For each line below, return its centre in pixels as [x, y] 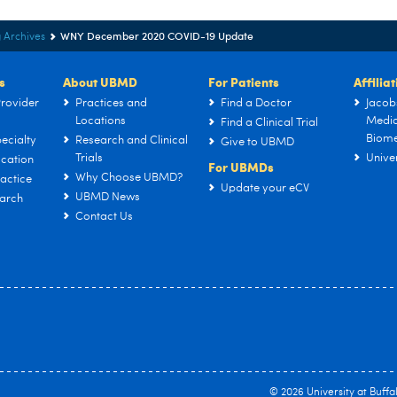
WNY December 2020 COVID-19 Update [157, 35]
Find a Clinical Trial [269, 122]
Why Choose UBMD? [129, 177]
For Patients [244, 81]
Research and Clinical [132, 140]
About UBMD [100, 81]
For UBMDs [241, 166]
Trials [89, 158]
